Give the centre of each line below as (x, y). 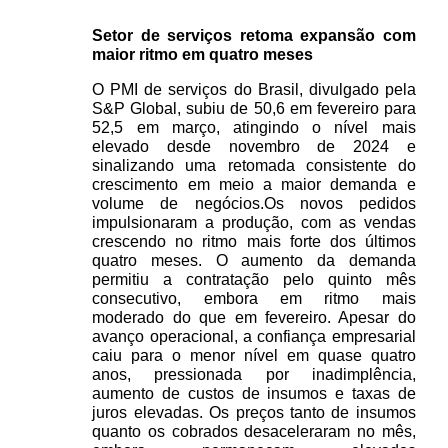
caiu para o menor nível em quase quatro (254, 356)
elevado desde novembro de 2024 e (254, 147)
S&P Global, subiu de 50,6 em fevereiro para (254, 109)
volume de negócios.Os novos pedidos (254, 204)
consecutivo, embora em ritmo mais (254, 299)
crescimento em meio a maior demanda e (254, 185)
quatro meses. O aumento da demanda (254, 261)
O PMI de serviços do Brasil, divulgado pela (254, 90)
